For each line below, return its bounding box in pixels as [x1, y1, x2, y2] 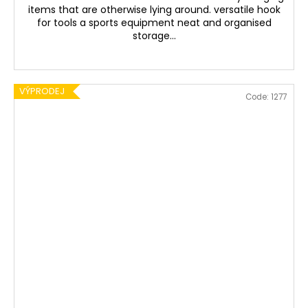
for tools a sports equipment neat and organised [36, 16, 272, 30]
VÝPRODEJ [19, 85, 65, 98]
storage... [132, 29, 176, 43]
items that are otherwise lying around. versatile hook [27, 3, 280, 17]
